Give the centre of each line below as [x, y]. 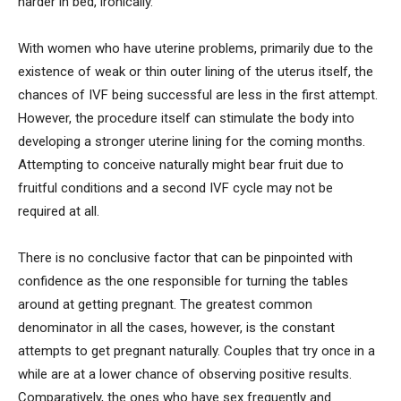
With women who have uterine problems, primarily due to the [196, 49]
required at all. [59, 212]
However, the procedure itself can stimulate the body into [186, 119]
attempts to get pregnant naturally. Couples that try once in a [196, 351]
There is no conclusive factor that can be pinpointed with [185, 258]
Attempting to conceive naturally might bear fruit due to [181, 165]
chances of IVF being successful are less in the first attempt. [198, 95]
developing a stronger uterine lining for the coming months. [192, 142]
